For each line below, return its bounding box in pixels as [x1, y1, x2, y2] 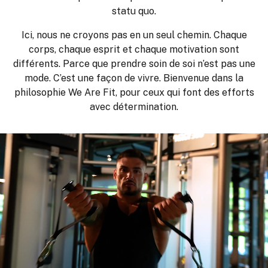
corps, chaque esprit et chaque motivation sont [29, 44, 239, 55]
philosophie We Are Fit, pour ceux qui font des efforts [14, 87, 254, 98]
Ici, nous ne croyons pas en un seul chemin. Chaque [21, 29, 247, 41]
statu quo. [112, 5, 156, 17]
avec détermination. [90, 101, 178, 112]
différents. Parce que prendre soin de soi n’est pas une [13, 58, 255, 69]
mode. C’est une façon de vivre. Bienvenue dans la [25, 72, 243, 84]
